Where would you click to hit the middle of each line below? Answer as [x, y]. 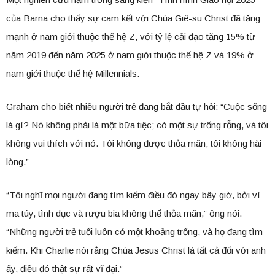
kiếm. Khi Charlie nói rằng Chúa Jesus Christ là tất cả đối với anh [136, 250]
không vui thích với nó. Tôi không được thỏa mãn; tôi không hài [134, 143]
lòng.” [17, 161]
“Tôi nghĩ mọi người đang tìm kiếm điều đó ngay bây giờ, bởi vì [133, 195]
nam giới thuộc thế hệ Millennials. [73, 73]
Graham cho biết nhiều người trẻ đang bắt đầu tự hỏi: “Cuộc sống [137, 106]
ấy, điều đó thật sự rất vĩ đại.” [64, 268]
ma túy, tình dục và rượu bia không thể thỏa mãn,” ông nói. [124, 213]
